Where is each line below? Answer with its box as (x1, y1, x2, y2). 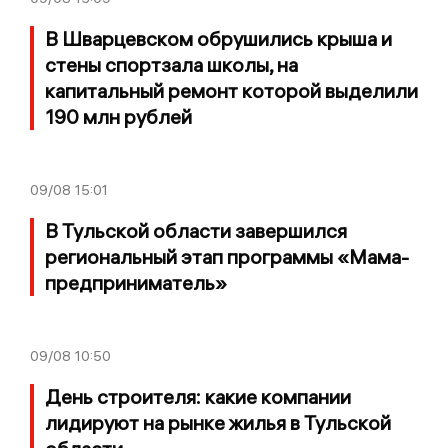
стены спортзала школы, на (45, 51, 298, 77)
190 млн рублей (45, 103, 192, 129)
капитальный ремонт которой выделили (45, 77, 418, 103)
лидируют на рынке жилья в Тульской (45, 409, 391, 435)
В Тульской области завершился (45, 217, 347, 243)
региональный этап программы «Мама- (45, 243, 409, 269)
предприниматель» (45, 269, 227, 295)
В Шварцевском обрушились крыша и (45, 25, 392, 51)
